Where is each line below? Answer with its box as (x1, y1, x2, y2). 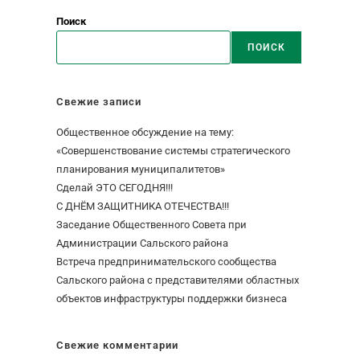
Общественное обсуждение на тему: (56, 126, 234, 138)
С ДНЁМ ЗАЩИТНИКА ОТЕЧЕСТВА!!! (56, 200, 229, 212)
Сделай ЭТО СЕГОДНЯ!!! (56, 182, 173, 194)
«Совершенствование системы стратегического (56, 145, 290, 157)
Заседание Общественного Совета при (56, 219, 247, 231)
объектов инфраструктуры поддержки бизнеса (56, 292, 287, 305)
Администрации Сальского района (56, 237, 228, 249)
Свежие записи (56, 96, 141, 108)
